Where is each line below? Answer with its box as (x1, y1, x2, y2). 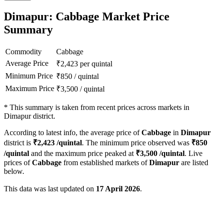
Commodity (5, 47, 42, 56)
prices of (4, 158, 32, 167)
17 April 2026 (96, 185, 140, 193)
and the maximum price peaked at (29, 149, 136, 158)
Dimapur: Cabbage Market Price (4, 10, 170, 23)
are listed (179, 158, 208, 167)
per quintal (80, 60, 112, 68)
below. (4, 167, 24, 176)
